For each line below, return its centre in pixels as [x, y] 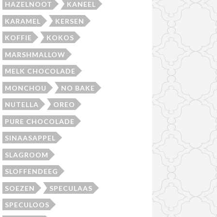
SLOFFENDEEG [31, 171]
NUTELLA [22, 105]
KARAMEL [23, 21]
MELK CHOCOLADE [40, 71]
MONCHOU [25, 88]
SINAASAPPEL [30, 138]
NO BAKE [78, 88]
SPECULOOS [27, 205]
